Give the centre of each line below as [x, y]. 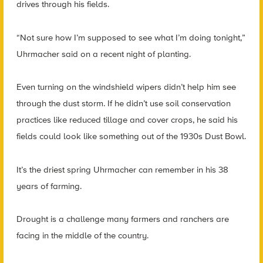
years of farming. [49, 186]
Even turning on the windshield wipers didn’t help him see [126, 87]
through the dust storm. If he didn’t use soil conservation [123, 104]
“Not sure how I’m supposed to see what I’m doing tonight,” [131, 37]
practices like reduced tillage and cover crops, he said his [127, 120]
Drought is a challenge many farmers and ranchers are [122, 219]
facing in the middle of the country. [82, 236]
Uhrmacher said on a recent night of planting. [103, 54]
